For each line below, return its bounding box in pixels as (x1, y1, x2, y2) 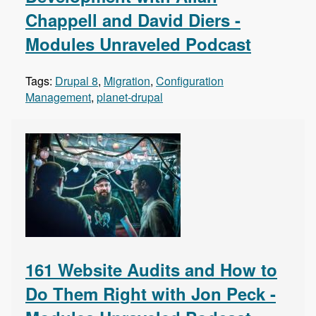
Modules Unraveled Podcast (25, 32, 251, 56)
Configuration (156, 73, 224, 90)
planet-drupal (97, 89, 163, 106)
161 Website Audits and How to (25, 257, 277, 282)
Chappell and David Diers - (25, 8, 241, 32)
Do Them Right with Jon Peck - (25, 281, 276, 306)
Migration (104, 73, 150, 90)
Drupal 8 (55, 73, 98, 90)
